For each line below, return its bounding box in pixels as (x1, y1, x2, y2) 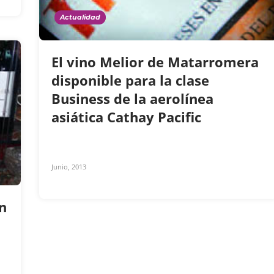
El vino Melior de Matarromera (51, 53, 259, 72)
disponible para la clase (51, 71, 209, 90)
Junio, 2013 (51, 162, 86, 172)
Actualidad (60, 13, 100, 22)
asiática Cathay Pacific (51, 108, 205, 127)
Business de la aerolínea (51, 89, 213, 108)
